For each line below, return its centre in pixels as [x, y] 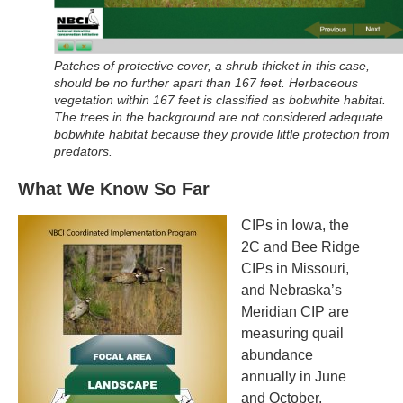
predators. [83, 151]
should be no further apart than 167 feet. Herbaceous [206, 82]
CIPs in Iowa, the [295, 225]
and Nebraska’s [291, 290]
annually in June [294, 376]
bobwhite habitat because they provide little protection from [222, 134]
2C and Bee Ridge [300, 246]
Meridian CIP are [295, 311]
